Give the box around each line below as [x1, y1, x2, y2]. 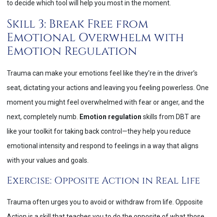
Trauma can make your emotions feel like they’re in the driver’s [7, 69, 198, 77]
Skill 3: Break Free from [7, 16, 148, 32]
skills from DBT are [141, 112, 201, 121]
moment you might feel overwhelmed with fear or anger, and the [7, 98, 204, 106]
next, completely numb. [7, 112, 79, 121]
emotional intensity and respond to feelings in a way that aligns [7, 141, 199, 150]
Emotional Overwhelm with [7, 30, 184, 46]
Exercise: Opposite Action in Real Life [7, 173, 200, 187]
